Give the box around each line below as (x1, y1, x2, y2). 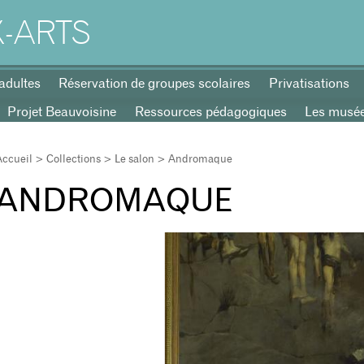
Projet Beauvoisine (7, 106, 117, 119)
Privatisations (268, 77, 349, 91)
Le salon (115, 154, 155, 166)
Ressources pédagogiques (134, 106, 287, 119)
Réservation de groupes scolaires (58, 77, 251, 91)
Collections (46, 154, 102, 166)
